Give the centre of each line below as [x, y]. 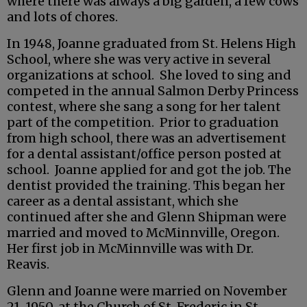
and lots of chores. [62, 16]
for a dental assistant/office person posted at [144, 153]
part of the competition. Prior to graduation [143, 122]
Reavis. [29, 264]
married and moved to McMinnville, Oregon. [145, 232]
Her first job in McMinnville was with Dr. [130, 248]
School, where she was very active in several [139, 59]
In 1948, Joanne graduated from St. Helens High [151, 43]
